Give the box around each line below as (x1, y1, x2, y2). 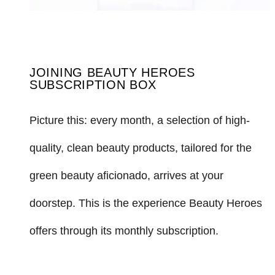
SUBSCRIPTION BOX (29, 77, 157, 91)
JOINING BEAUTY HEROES (29, 65, 195, 79)
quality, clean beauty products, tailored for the (29, 141, 252, 154)
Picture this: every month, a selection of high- (29, 114, 250, 126)
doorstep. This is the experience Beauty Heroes (29, 196, 262, 209)
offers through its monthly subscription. (29, 224, 219, 237)
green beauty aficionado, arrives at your (29, 169, 223, 182)
